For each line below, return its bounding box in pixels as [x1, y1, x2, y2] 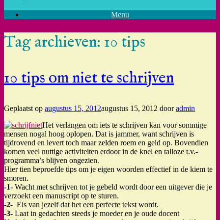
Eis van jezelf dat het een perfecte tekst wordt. [13, 200, 159, 209]
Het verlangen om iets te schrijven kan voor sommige [42, 120, 207, 129]
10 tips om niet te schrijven [4, 68, 174, 88]
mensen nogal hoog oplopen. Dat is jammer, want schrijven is [4, 129, 194, 138]
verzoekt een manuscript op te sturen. [4, 191, 119, 200]
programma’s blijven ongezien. [4, 156, 99, 165]
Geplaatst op [4, 104, 45, 112]
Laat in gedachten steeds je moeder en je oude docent [13, 209, 179, 218]
